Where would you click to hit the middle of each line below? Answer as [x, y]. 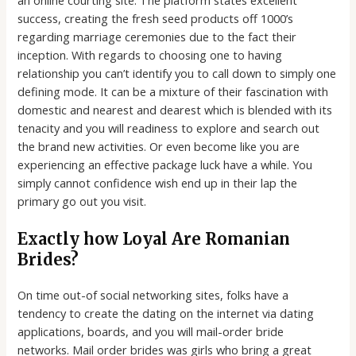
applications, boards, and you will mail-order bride [151, 332]
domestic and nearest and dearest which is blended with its [175, 109]
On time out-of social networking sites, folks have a [153, 295]
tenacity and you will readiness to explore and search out [169, 128]
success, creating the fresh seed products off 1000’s [156, 18]
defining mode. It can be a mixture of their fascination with [173, 91]
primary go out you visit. [82, 201]
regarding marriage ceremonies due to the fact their [157, 36]
